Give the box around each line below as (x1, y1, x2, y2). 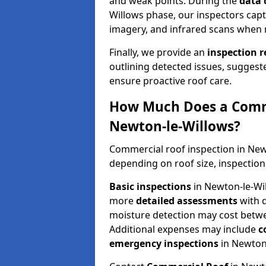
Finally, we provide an (109, 45, 207, 59)
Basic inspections (109, 179, 191, 193)
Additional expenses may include (109, 222, 258, 236)
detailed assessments (136, 194, 237, 207)
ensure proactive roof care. (109, 74, 232, 87)
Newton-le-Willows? (109, 116, 240, 135)
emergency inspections (109, 236, 218, 250)
